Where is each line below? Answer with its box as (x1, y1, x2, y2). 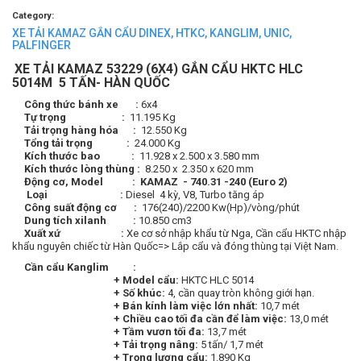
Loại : (12, 189, 126, 201)
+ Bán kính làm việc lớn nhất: (12, 300, 260, 313)
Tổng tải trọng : (12, 137, 135, 150)
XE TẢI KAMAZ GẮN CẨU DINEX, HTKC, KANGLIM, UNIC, (12, 27, 292, 40)
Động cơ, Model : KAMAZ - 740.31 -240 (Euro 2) (12, 176, 288, 189)
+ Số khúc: (12, 287, 168, 300)
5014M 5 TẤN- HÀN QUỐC (12, 75, 170, 91)
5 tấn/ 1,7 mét (201, 338, 263, 351)
